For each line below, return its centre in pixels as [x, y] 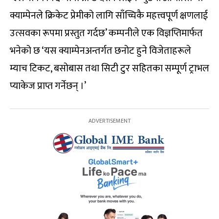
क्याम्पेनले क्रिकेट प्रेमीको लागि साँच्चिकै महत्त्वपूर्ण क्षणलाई [109, 16]
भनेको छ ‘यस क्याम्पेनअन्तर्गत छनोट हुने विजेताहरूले [100, 51]
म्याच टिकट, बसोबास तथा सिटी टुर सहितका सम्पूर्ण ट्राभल [109, 69]
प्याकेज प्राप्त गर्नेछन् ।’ [48, 86]
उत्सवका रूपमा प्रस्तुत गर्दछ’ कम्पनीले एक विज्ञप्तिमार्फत [106, 33]
